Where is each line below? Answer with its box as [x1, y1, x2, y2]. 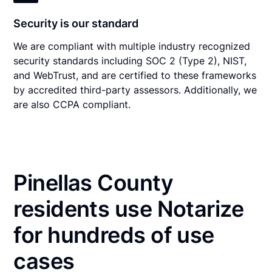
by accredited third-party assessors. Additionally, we [13, 83, 257, 96]
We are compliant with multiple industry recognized [13, 39, 251, 52]
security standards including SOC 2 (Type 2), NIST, [13, 54, 247, 67]
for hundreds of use [13, 221, 214, 248]
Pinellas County [13, 169, 173, 196]
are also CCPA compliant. [13, 98, 131, 110]
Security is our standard [13, 16, 139, 30]
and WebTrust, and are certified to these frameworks [13, 69, 257, 81]
